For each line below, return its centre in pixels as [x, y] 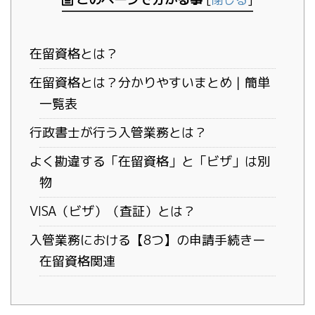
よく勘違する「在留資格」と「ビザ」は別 [149, 162]
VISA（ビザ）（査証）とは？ [112, 212]
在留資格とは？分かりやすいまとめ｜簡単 [149, 83]
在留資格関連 [77, 262]
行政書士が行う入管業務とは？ [118, 133]
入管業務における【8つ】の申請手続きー [147, 240]
